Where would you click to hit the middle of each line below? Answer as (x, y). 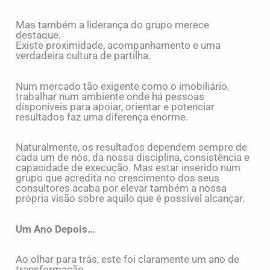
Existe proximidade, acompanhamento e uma (118, 46)
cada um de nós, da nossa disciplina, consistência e (133, 158)
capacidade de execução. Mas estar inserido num (128, 168)
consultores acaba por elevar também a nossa (121, 188)
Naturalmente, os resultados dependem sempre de (132, 147)
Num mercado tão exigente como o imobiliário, (123, 86)
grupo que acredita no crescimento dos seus (118, 178)
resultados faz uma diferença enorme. (102, 117)
